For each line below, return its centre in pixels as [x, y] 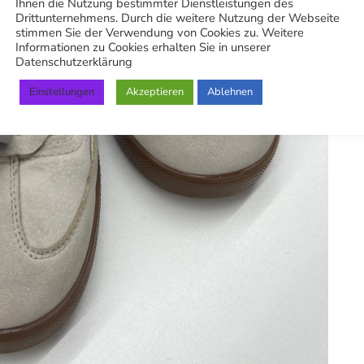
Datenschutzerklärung [74, 62]
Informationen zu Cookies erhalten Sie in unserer [143, 47]
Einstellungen [62, 92]
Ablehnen [230, 92]
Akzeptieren [155, 92]
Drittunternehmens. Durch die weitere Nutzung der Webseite [178, 18]
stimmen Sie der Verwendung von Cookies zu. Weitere [160, 32]
